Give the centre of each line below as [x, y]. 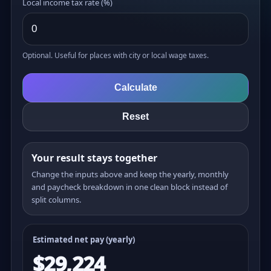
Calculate [135, 87]
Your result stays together [94, 158]
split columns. [56, 199]
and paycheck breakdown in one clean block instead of [129, 187]
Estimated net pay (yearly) [84, 239]
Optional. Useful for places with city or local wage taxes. [116, 55]
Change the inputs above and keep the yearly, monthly [130, 174]
